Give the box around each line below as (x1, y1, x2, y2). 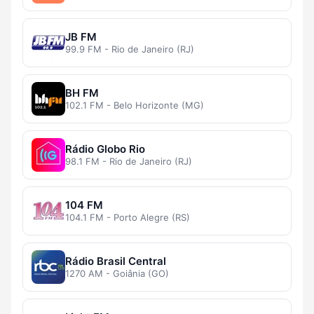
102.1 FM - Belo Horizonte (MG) (65, 100, 204, 111)
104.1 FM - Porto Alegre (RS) (65, 212, 190, 224)
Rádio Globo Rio (65, 142, 145, 156)
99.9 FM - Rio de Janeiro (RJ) (65, 43, 194, 55)
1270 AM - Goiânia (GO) (65, 268, 169, 280)
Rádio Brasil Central (65, 254, 166, 268)
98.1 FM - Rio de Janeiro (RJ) (65, 156, 192, 168)
